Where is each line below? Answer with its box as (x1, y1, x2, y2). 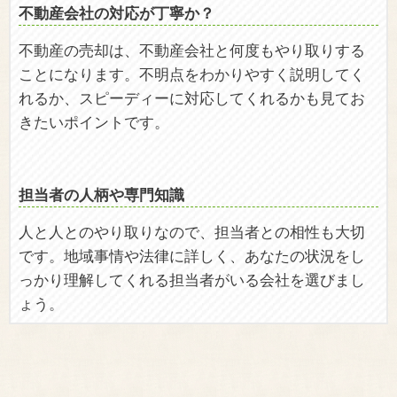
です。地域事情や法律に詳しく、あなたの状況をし (18, 245, 365, 265)
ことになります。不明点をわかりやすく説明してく (18, 64, 365, 83)
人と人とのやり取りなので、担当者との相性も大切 (18, 222, 365, 241)
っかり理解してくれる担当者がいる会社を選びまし (18, 269, 365, 289)
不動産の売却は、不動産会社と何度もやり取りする (18, 40, 365, 59)
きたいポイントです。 (18, 112, 169, 131)
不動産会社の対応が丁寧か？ (18, 4, 214, 22)
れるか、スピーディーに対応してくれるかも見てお (18, 88, 365, 107)
